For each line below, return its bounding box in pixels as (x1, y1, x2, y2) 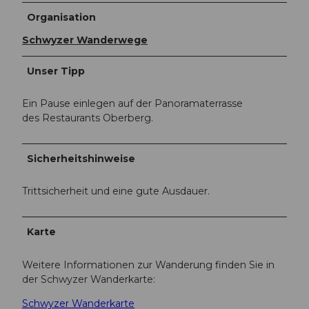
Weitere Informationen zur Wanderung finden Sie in (22, 258, 275, 271)
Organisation (27, 10, 97, 23)
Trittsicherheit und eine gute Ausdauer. (22, 185, 210, 198)
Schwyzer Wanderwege (22, 33, 148, 46)
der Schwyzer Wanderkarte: (22, 272, 155, 286)
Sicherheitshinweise (27, 152, 136, 166)
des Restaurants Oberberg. (22, 112, 153, 125)
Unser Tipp (27, 64, 86, 77)
